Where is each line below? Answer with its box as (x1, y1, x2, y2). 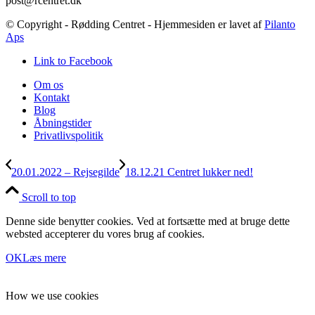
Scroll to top (22, 191, 76, 203)
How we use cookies (6, 289, 98, 302)
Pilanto (264, 18, 295, 30)
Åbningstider (34, 116, 91, 129)
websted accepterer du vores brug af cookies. (6, 227, 205, 240)
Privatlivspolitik (34, 129, 103, 141)
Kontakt (34, 91, 70, 103)
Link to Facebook (34, 54, 112, 67)
